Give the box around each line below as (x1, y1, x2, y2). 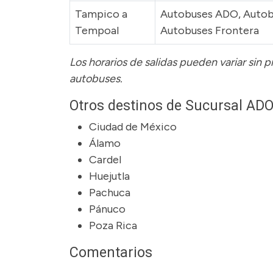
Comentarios (69, 244, 152, 261)
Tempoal (75, 24, 119, 37)
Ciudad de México (89, 120, 177, 133)
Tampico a (75, 7, 127, 21)
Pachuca (89, 186, 130, 199)
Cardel (89, 153, 121, 166)
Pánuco (89, 202, 126, 216)
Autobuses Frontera (160, 24, 259, 37)
